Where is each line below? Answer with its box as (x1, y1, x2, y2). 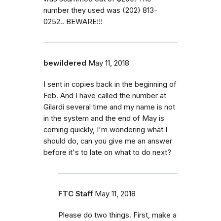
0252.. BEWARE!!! (43, 17, 103, 26)
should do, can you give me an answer (43, 137, 172, 146)
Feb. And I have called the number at (43, 91, 166, 100)
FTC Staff (58, 189, 93, 198)
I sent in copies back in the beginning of (43, 80, 177, 89)
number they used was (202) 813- (43, 6, 157, 15)
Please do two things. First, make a (58, 211, 177, 220)
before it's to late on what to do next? (43, 148, 171, 157)
